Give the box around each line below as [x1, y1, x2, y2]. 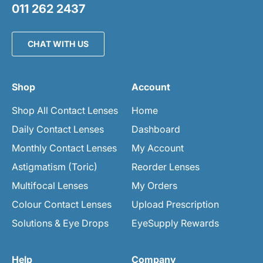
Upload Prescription [131, 198, 219, 210]
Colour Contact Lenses [12, 198, 112, 210]
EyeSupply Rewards [131, 217, 219, 229]
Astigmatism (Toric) [12, 160, 97, 173]
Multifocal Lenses [12, 179, 88, 191]
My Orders [131, 179, 177, 191]
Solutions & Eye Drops [12, 217, 109, 229]
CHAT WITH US [28, 38, 89, 49]
